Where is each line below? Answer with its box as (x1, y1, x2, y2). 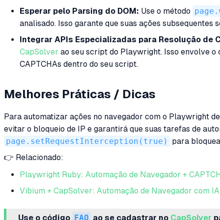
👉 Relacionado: (4, 152, 63, 162)
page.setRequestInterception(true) (6, 136, 168, 146)
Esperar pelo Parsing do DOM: (20, 6, 139, 16)
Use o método (139, 6, 192, 16)
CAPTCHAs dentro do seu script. (20, 59, 138, 69)
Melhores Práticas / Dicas (4, 87, 156, 101)
